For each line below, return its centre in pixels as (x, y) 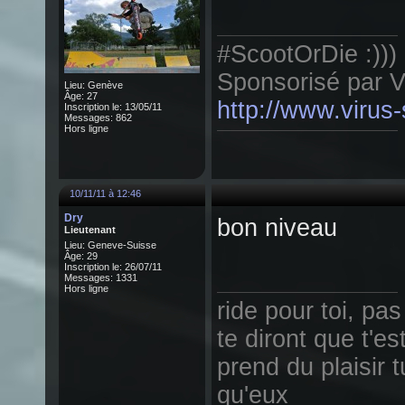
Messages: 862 (98, 118)
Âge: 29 (81, 256)
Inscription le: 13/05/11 (113, 107)
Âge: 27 (81, 96)
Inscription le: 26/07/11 (113, 267)
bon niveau (277, 228)
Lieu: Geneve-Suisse (110, 245)
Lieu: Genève (94, 85)
